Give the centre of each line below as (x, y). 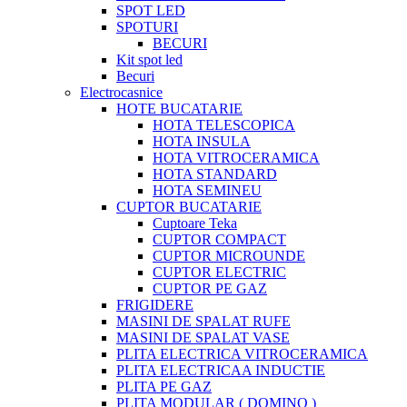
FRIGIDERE (155, 305)
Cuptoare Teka (195, 223)
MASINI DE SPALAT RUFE (203, 321)
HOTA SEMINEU (207, 190)
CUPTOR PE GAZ (210, 288)
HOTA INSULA (202, 141)
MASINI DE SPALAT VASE (203, 338)
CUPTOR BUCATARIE (189, 207)
